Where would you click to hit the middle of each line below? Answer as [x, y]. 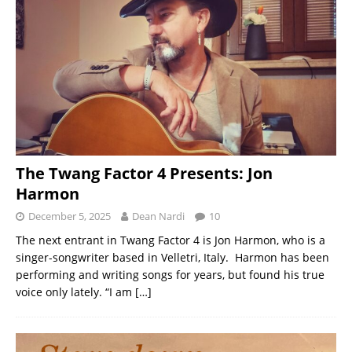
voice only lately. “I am [75, 291]
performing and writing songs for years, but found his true [170, 274]
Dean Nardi [158, 216]
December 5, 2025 [70, 216]
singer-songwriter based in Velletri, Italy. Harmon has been [172, 257]
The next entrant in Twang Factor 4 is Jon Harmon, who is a [170, 240]
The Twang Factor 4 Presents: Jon [144, 173]
